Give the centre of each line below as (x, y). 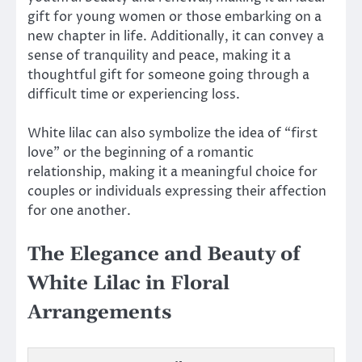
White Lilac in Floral (128, 284)
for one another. (79, 211)
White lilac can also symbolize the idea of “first (173, 134)
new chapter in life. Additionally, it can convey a (176, 37)
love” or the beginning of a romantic (141, 153)
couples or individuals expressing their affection (177, 192)
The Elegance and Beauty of (164, 255)
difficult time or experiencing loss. (134, 95)
